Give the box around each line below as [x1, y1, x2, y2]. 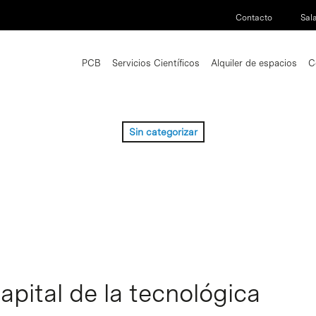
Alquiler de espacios [211, 57, 297, 68]
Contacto [236, 12, 273, 23]
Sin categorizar [129, 126, 197, 138]
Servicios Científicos [112, 57, 200, 68]
